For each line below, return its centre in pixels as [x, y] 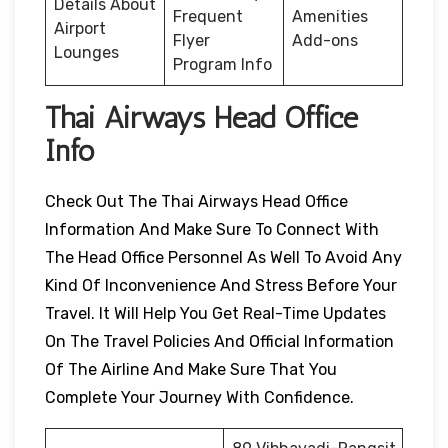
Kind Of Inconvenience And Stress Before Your [221, 285]
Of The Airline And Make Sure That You [191, 369]
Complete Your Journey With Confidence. [201, 397]
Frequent [208, 16]
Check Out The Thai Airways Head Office [196, 201]
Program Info [222, 64]
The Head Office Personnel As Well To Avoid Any [223, 257]
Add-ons [327, 40]
